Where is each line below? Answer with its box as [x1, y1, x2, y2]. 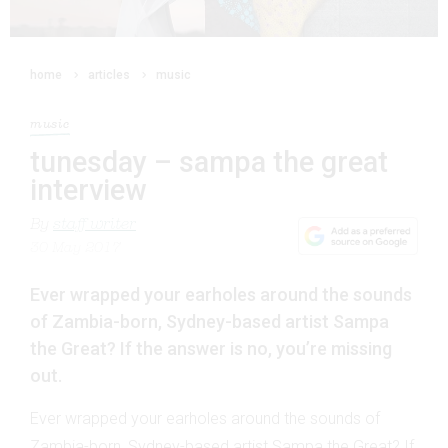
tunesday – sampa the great [30, 145, 388, 180]
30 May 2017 [30, 241, 121, 257]
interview [30, 173, 146, 208]
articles [88, 68, 130, 82]
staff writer [53, 217, 136, 234]
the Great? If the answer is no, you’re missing [30, 338, 392, 360]
